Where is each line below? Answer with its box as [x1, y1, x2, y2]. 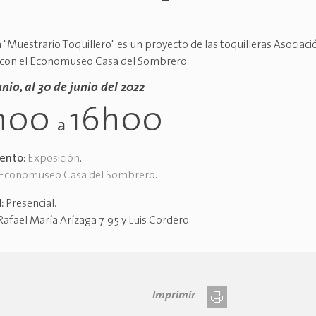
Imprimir [152, 290, 195, 302]
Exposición [28, 153, 80, 165]
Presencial [6, 198, 55, 210]
